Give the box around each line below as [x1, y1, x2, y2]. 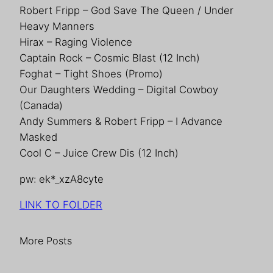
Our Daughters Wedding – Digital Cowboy [19, 83, 218, 96]
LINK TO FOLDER [19, 199, 102, 211]
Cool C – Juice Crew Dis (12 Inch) [19, 146, 179, 159]
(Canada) [19, 99, 63, 112]
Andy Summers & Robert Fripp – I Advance [19, 115, 222, 127]
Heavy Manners [19, 19, 94, 32]
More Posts [19, 235, 72, 247]
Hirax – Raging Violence [19, 35, 132, 48]
